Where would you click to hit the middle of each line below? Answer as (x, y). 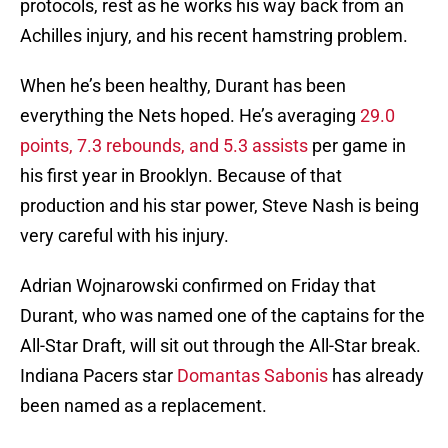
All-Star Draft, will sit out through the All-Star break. (220, 346)
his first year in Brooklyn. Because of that (181, 176)
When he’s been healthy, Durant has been (183, 86)
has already (376, 376)
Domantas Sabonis (252, 376)
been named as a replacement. (143, 406)
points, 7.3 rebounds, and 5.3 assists (164, 146)
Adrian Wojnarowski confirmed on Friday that (198, 286)
